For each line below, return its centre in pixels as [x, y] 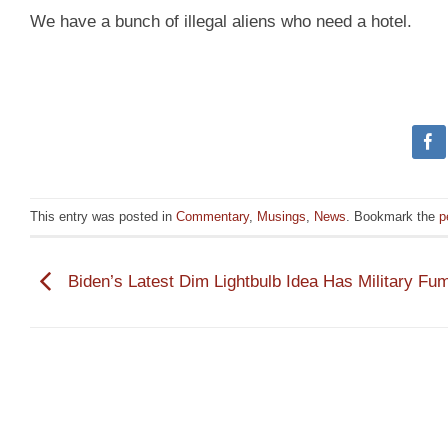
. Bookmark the [392, 216]
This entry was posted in [103, 216]
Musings [281, 216]
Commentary [212, 216]
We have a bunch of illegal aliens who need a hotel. [221, 22]
